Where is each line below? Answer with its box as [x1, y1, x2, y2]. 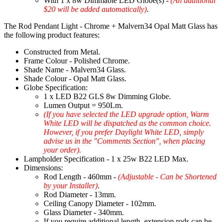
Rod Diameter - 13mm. [44, 190, 116, 199]
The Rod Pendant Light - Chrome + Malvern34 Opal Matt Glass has [4, 22, 218, 31]
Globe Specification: [24, 83, 88, 92]
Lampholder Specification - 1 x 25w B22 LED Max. [24, 155, 188, 164]
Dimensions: [24, 164, 63, 172]
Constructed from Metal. [24, 48, 100, 56]
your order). [44, 146, 81, 155]
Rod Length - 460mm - [44, 172, 118, 181]
